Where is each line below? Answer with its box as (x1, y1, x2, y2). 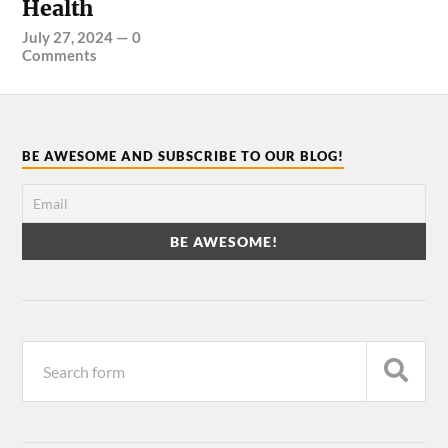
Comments (22, 45, 98, 64)
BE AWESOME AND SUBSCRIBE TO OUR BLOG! (22, 147, 345, 164)
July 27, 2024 (22, 27, 114, 46)
